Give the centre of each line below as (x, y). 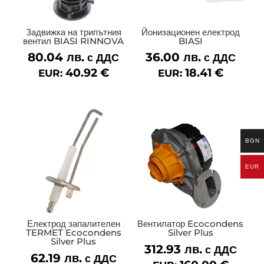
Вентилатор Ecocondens (190, 224)
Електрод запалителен (73, 224)
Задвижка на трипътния (73, 32)
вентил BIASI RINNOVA (74, 41)
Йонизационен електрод (190, 32)
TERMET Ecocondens (73, 233)
